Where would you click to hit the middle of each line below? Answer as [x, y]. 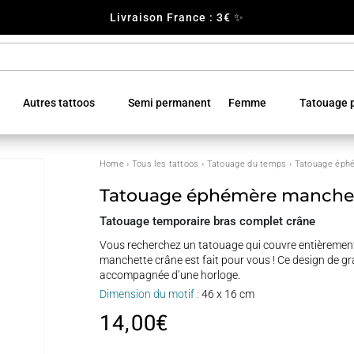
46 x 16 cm [226, 294]
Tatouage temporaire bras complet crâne [207, 221]
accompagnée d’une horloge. [169, 275]
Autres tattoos [59, 103]
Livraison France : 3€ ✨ [177, 17]
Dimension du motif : [149, 294]
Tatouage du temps [247, 164]
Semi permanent [169, 103]
